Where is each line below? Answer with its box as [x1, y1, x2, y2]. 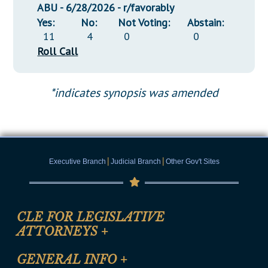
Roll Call [37, 44, 78, 59]
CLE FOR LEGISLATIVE [17, 210, 165, 225]
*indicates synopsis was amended [50, 85, 218, 101]
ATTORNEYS [17, 224, 102, 239]
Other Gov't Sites [165, 157, 220, 166]
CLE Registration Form [25, 246, 123, 257]
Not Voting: [117, 16, 170, 30]
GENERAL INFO [17, 252, 121, 267]
